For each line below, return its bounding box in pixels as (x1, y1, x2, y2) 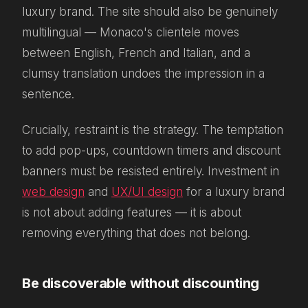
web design (22, 185, 85, 199)
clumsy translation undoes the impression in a (22, 66, 265, 80)
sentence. (22, 87, 74, 101)
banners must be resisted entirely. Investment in (22, 164, 279, 179)
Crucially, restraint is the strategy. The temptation (22, 123, 283, 137)
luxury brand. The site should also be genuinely (22, 4, 278, 19)
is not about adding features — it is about (22, 206, 241, 220)
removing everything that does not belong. (22, 226, 250, 241)
